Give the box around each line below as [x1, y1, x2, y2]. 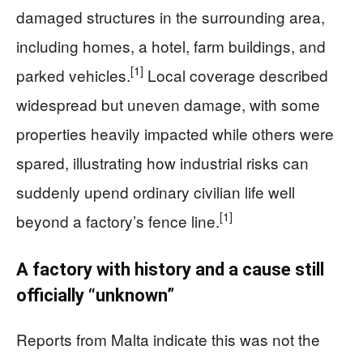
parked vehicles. [16, 63, 130, 86]
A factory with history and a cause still [16, 258, 324, 280]
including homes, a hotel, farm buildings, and [16, 34, 326, 57]
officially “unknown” [16, 284, 174, 305]
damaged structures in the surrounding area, [16, 5, 325, 28]
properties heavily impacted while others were [16, 122, 334, 144]
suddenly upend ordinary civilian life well [16, 180, 295, 203]
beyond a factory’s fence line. [16, 209, 220, 232]
